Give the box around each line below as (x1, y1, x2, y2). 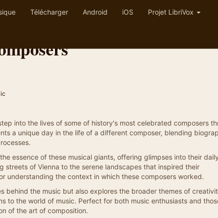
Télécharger (30, 8, 68, 16)
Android (83, 8, 108, 16)
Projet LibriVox (148, 8, 196, 16)
